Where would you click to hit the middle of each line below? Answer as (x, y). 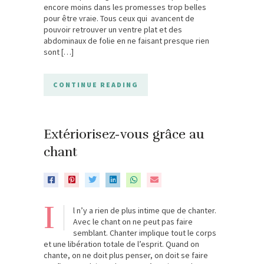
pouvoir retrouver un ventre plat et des (113, 29)
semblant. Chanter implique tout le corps (145, 232)
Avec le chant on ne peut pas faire (133, 221)
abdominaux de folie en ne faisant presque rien (126, 40)
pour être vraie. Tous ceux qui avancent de (119, 18)
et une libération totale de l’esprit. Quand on (121, 244)
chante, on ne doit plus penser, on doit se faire (126, 255)
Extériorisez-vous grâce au (124, 134)
